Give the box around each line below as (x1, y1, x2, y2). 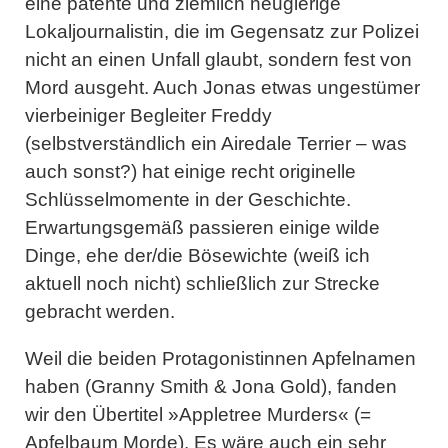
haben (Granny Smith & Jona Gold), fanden (25, 376, 397, 397)
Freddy (211, 105, 272, 126)
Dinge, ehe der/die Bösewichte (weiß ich (25, 245, 370, 266)
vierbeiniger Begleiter (25, 105, 211, 126)
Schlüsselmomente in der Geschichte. (25, 189, 351, 210)
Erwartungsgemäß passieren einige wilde (25, 217, 380, 238)
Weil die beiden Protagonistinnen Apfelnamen (25, 348, 416, 369)
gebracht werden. (25, 301, 175, 322)
